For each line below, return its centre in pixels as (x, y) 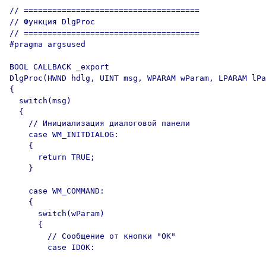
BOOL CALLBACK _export (59, 67)
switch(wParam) (57, 213)
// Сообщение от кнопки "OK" (93, 236)
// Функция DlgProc (52, 22)
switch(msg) (40, 101)
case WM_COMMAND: (57, 191)
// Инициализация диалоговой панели (100, 123)
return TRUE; (52, 157)
